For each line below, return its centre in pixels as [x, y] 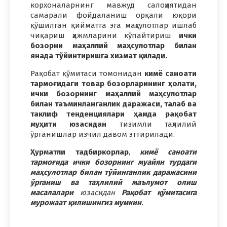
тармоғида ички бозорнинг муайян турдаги [113, 162]
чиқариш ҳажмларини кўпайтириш [105, 35]
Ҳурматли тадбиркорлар [80, 152]
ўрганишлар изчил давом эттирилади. [103, 134]
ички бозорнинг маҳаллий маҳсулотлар [113, 93]
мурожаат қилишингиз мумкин [86, 202]
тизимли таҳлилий [152, 124]
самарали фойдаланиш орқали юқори [113, 15]
